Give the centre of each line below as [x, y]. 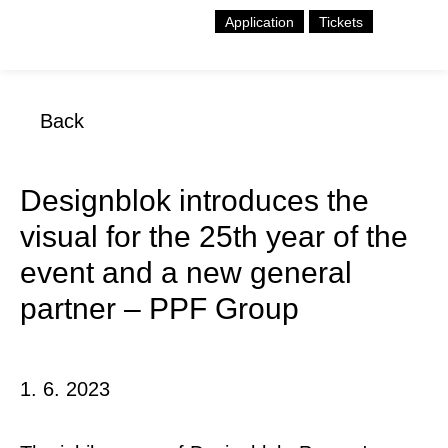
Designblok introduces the [194, 200]
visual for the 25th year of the [214, 236]
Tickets [341, 22]
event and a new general [186, 272]
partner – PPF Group [159, 308]
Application [259, 22]
